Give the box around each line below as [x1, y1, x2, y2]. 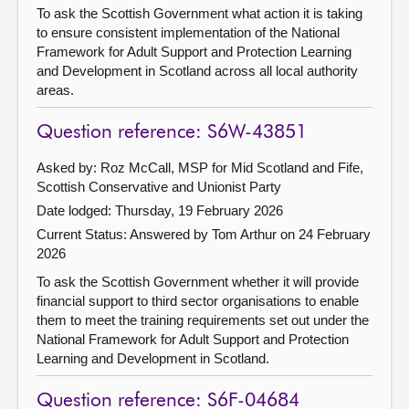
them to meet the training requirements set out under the [37, 311, 369, 328]
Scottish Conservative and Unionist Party [37, 178, 281, 194]
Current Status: [37, 225, 130, 242]
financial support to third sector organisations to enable [37, 292, 359, 309]
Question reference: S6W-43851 [37, 122, 307, 142]
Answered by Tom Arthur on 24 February [130, 225, 371, 242]
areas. [37, 81, 74, 98]
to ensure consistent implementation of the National [37, 24, 340, 40]
